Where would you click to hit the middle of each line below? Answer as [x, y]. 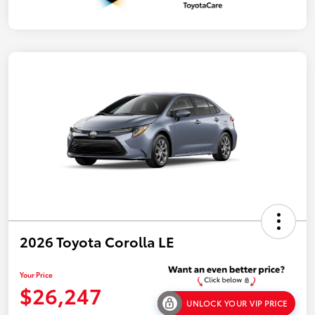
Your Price [36, 274]
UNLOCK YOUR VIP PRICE [237, 303]
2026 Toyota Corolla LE [97, 241]
